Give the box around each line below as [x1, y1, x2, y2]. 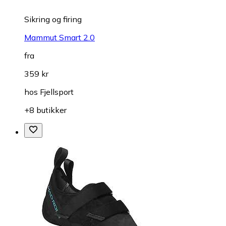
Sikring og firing [24, 14, 82, 24]
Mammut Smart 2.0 [24, 32, 95, 42]
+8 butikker [24, 104, 67, 115]
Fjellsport [40, 86, 74, 97]
